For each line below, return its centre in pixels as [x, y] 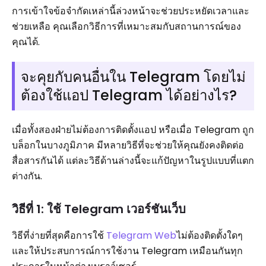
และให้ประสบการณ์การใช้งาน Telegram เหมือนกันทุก [127, 251]
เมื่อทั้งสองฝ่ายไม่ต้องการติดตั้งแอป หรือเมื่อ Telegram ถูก [133, 130]
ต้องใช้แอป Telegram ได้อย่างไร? [129, 95]
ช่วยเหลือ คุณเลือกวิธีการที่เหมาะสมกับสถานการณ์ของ [126, 26]
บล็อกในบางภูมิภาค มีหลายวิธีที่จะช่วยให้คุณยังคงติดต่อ [128, 145]
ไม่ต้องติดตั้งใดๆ [210, 235]
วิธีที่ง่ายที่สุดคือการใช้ [59, 235]
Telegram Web [141, 235]
